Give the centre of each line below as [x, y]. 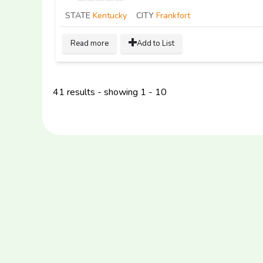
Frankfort [173, 15]
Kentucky [110, 15]
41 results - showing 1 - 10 [110, 92]
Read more [90, 43]
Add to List [156, 43]
